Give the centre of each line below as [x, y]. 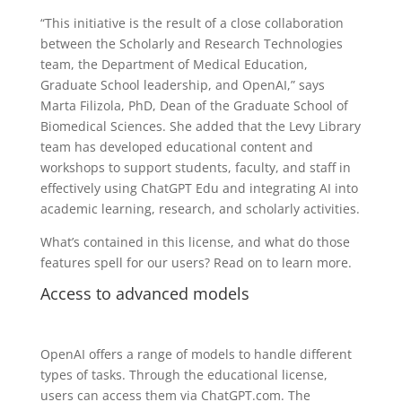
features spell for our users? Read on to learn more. [196, 262]
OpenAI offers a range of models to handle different [196, 354]
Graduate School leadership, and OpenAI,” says [182, 85]
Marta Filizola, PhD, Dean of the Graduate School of [194, 105]
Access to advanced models [144, 293]
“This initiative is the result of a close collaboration [192, 23]
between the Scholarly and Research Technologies [191, 44]
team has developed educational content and [176, 147]
